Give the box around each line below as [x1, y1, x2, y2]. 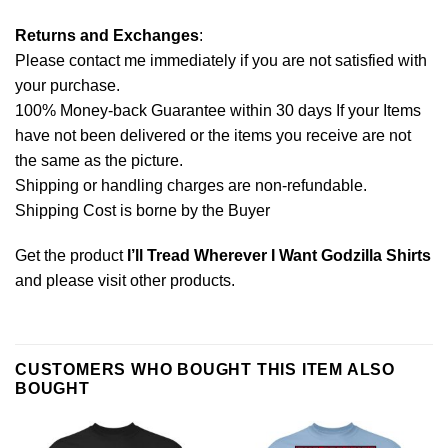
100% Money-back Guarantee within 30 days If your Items [15, 101, 421, 119]
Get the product [15, 247, 127, 265]
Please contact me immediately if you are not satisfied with [15, 51, 427, 69]
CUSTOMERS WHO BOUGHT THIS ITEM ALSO [15, 361, 395, 379]
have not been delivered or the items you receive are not [15, 126, 411, 144]
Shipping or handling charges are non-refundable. [15, 176, 367, 194]
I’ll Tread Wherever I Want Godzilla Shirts [127, 247, 431, 265]
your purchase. [15, 76, 120, 94]
